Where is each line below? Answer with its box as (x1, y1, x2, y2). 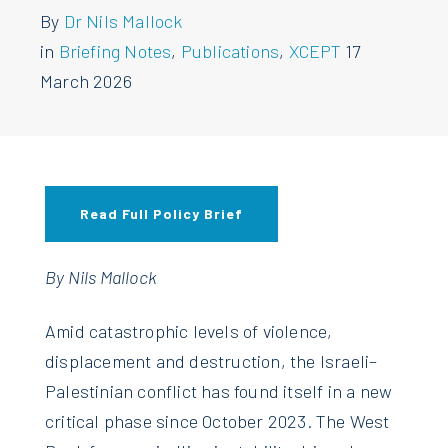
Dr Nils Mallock (63, 9, 183, 32)
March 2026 (40, 69, 132, 92)
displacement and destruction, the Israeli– (45, 349, 378, 372)
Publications (180, 39, 280, 62)
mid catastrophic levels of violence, (56, 319, 333, 342)
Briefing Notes (58, 39, 172, 62)
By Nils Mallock (45, 265, 157, 288)
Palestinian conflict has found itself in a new (45, 379, 393, 402)
